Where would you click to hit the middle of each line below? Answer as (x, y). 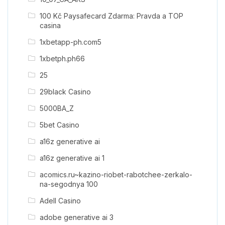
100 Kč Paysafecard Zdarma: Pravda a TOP (111, 16)
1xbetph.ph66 (62, 58)
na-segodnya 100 (69, 184)
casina (50, 25)
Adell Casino (60, 200)
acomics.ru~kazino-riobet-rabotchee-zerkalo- (116, 174)
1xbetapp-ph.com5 (70, 42)
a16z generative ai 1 (72, 158)
